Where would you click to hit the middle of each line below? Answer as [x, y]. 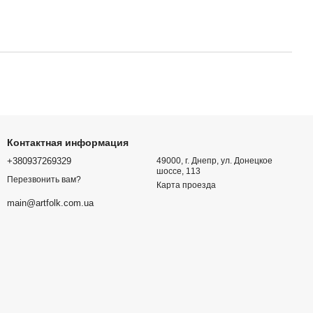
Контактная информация [68, 143]
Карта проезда [186, 185]
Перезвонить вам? [44, 180]
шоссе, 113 [179, 171]
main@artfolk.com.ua [50, 203]
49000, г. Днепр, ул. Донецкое [214, 161]
